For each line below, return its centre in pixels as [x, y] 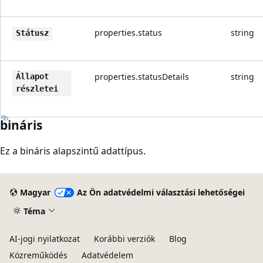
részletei [37, 88]
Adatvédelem [107, 255]
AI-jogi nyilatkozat [45, 239]
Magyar [35, 193]
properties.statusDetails [142, 76]
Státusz [32, 33]
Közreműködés [38, 255]
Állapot [32, 76]
